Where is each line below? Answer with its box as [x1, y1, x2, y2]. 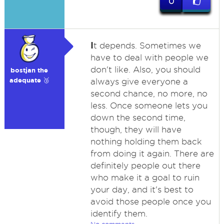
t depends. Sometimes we [93, 41, 201, 50]
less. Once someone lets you [90, 101, 207, 110]
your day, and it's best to [90, 185, 193, 194]
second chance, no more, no [90, 89, 207, 98]
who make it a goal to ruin [90, 173, 199, 182]
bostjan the [10, 66, 48, 74]
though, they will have [90, 125, 181, 134]
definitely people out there [90, 161, 200, 170]
